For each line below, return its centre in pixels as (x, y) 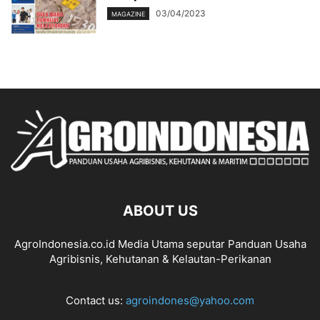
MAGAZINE (128, 14)
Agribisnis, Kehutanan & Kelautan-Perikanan (160, 259)
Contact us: (96, 300)
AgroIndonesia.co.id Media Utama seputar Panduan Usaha (160, 244)
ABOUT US (160, 210)
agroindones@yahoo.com (190, 300)
